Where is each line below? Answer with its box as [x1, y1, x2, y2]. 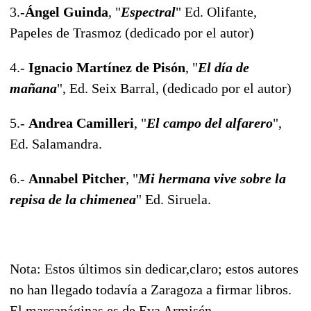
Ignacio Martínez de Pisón [28, 59, 185, 75]
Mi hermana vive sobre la [138, 170, 286, 186]
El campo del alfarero [146, 115, 273, 131]
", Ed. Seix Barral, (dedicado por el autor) [57, 80, 292, 96]
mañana [10, 80, 57, 96]
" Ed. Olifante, [176, 3, 257, 19]
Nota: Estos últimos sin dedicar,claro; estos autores [10, 260, 299, 276]
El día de [198, 59, 249, 75]
